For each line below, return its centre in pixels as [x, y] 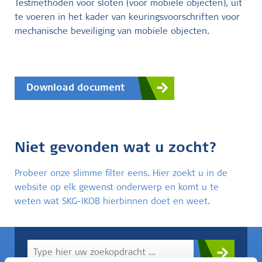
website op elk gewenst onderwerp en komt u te [117, 188]
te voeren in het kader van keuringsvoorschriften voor [127, 18]
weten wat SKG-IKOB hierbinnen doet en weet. [112, 202]
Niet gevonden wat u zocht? [116, 149]
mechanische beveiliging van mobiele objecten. [112, 32]
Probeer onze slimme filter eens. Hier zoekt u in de [121, 174]
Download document [75, 88]
